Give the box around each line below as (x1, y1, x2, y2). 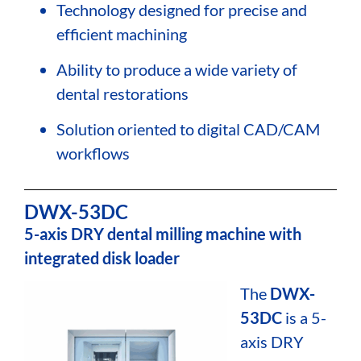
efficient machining (56, 23, 187, 44)
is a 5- (282, 308, 326, 328)
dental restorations (56, 84, 189, 104)
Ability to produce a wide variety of (56, 60, 297, 80)
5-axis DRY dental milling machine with (24, 223, 301, 243)
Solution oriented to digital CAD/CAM (56, 119, 320, 139)
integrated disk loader (24, 247, 180, 268)
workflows (56, 143, 130, 164)
